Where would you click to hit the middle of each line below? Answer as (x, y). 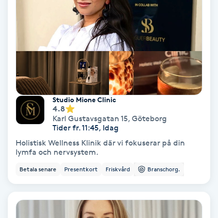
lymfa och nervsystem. (57, 152)
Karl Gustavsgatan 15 (90, 119)
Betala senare (38, 169)
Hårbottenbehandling (46, 64)
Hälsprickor (26, 173)
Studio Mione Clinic (84, 100)
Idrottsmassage (34, 212)
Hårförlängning (34, 91)
